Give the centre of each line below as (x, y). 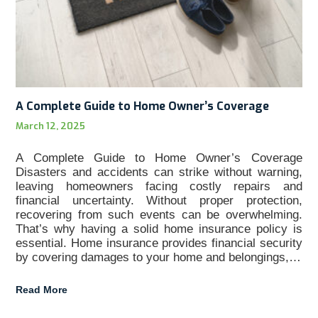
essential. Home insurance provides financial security (159, 243)
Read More (42, 290)
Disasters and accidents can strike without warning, (159, 172)
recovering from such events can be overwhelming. (159, 215)
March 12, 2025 (51, 126)
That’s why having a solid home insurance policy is (159, 229)
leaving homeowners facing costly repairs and (159, 187)
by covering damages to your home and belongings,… (159, 258)
